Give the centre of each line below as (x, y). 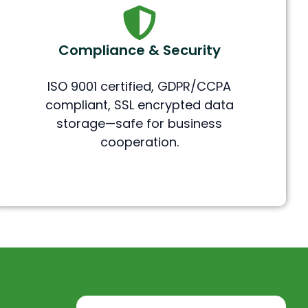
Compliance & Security (139, 51)
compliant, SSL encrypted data (139, 105)
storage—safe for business (140, 124)
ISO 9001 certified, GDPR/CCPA (140, 87)
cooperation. (139, 142)
